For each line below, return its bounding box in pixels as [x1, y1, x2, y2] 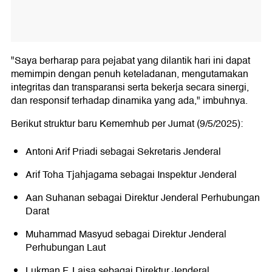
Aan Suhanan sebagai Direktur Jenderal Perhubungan [25, 190, 260, 206]
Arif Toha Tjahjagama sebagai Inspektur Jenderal [25, 167, 237, 183]
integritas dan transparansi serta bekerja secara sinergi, [11, 80, 249, 96]
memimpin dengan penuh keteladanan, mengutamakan [11, 66, 248, 83]
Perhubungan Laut [25, 240, 106, 256]
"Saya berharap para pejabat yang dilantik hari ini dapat [11, 53, 250, 69]
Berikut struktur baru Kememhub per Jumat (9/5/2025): [11, 116, 243, 132]
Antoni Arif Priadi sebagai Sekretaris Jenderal [25, 144, 221, 160]
